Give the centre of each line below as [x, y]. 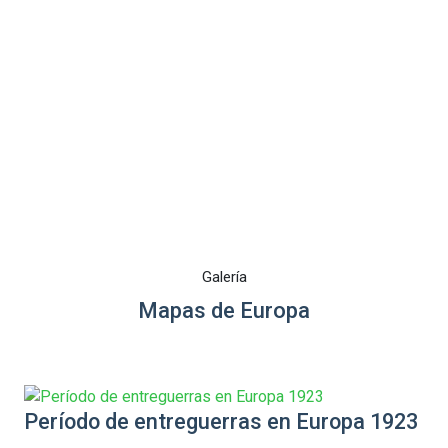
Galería [224, 277]
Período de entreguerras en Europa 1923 [221, 421]
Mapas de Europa [224, 310]
